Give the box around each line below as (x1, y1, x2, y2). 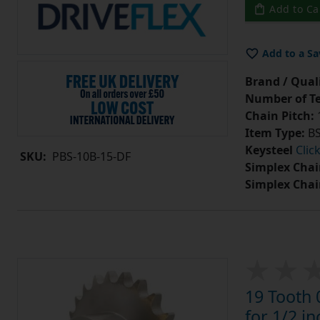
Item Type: (244, 125, 305, 141)
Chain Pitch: (244, 108, 314, 124)
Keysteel (244, 142, 293, 159)
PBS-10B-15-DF (52, 149, 131, 165)
